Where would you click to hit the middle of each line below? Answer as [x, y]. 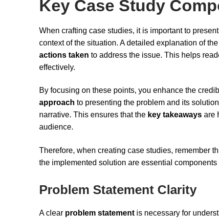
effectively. [57, 67]
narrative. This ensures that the [93, 115]
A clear [52, 213]
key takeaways [175, 115]
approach [57, 103]
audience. [56, 127]
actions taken [64, 55]
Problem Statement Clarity [118, 189]
